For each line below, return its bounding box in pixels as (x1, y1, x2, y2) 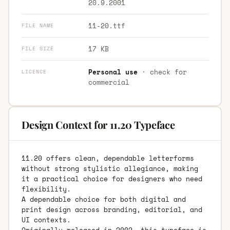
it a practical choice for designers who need (21, 173, 202, 184)
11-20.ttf (88, 20, 125, 31)
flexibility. (21, 183, 71, 194)
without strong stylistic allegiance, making (21, 163, 198, 174)
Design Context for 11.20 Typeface (21, 117, 175, 131)
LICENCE (21, 67, 47, 75)
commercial (88, 76, 129, 87)
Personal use (88, 66, 138, 77)
